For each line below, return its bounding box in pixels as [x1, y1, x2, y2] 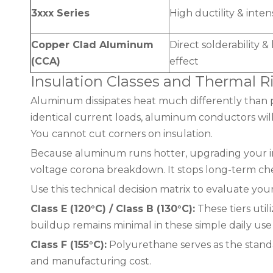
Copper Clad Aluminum [31, 39, 154, 51]
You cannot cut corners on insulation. [30, 128, 213, 140]
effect [169, 55, 199, 67]
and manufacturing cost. [30, 255, 151, 267]
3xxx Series [31, 7, 90, 19]
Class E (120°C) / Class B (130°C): [30, 203, 195, 214]
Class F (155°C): [30, 239, 107, 250]
